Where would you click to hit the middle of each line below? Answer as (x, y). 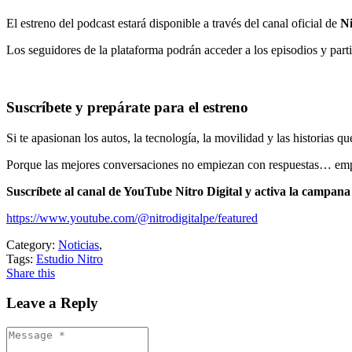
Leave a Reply (52, 303)
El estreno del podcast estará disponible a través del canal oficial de (173, 24)
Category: (31, 244)
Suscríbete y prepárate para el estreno (127, 107)
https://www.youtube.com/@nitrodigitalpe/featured (132, 218)
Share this (31, 273)
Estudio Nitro (70, 258)
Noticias (79, 244)
